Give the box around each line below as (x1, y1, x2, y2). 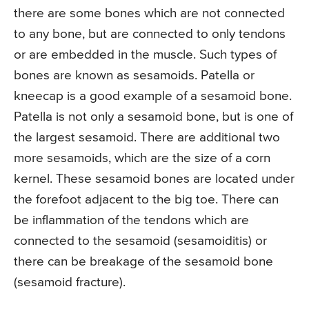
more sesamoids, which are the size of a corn (14, 152, 270, 166)
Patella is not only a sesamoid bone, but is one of (14, 110, 293, 124)
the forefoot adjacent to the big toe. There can (14, 193, 279, 207)
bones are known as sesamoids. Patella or (14, 69, 255, 83)
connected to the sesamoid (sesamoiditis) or (14, 235, 267, 248)
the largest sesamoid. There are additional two (14, 131, 280, 145)
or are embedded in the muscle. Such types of (14, 48, 277, 62)
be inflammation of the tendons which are (14, 214, 249, 228)
